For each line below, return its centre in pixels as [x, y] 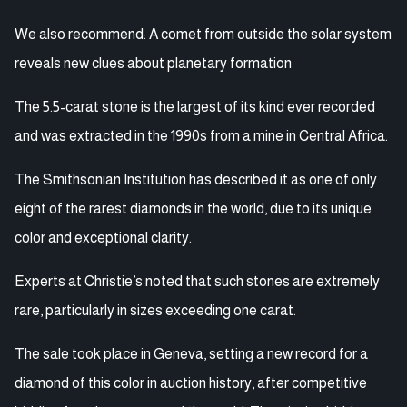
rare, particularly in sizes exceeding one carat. [155, 310]
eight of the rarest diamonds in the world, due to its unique [193, 208]
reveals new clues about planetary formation [153, 63]
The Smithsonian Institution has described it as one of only [196, 179]
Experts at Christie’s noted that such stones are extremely [197, 281]
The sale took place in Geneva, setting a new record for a [191, 353]
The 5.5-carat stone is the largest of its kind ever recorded [195, 106]
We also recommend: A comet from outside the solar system [203, 34]
